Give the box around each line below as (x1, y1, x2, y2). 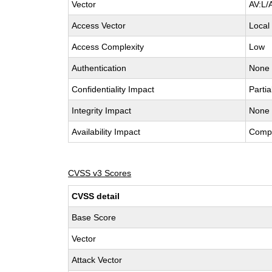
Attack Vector (72, 255, 123, 265)
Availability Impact (72, 127, 141, 137)
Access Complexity (72, 42, 144, 52)
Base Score (72, 212, 117, 222)
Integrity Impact (72, 106, 132, 115)
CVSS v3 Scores (68, 168, 132, 178)
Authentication (72, 63, 127, 73)
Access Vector (72, 21, 126, 30)
